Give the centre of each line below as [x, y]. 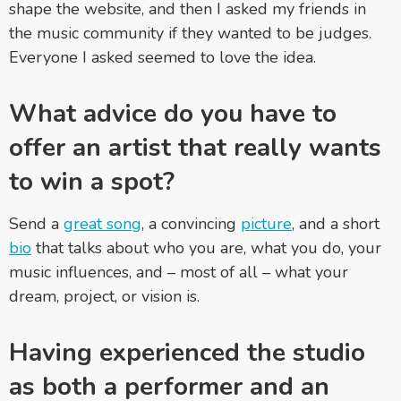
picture [266, 224]
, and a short [336, 224]
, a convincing [191, 224]
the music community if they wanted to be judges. [190, 34]
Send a [36, 224]
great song [102, 224]
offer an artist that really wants [195, 148]
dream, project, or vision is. [104, 297]
